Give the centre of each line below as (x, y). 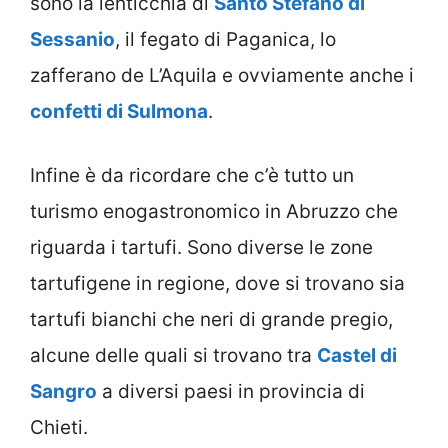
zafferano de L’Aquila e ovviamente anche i (222, 75)
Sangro (63, 392)
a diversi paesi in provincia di (231, 392)
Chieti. (59, 428)
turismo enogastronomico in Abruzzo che (214, 212)
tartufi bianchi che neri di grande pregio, (211, 320)
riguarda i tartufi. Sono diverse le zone (201, 248)
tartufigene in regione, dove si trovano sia (217, 284)
